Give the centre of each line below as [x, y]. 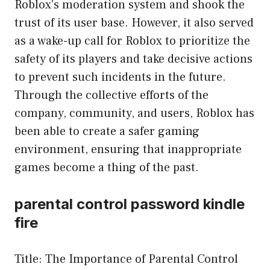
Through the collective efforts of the [111, 96]
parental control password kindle [130, 204]
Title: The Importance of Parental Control [126, 259]
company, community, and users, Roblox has [134, 114]
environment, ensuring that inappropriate [128, 150]
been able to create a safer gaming [107, 132]
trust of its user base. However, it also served [134, 23]
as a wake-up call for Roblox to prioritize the [132, 41]
